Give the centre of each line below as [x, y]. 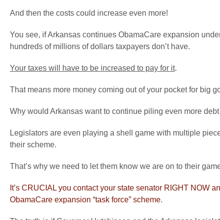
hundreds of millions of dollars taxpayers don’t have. [100, 46]
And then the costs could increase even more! [89, 13]
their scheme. [33, 145]
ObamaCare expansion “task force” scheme [85, 200]
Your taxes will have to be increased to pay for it [92, 68]
